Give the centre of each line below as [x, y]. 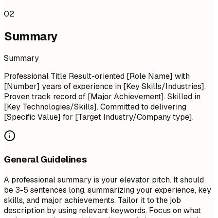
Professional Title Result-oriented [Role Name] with [97, 76]
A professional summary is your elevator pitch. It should [104, 180]
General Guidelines [45, 160]
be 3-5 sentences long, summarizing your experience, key [108, 190]
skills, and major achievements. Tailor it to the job [92, 200]
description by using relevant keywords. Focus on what [102, 210]
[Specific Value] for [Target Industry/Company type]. [99, 117]
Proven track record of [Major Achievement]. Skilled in [102, 97]
